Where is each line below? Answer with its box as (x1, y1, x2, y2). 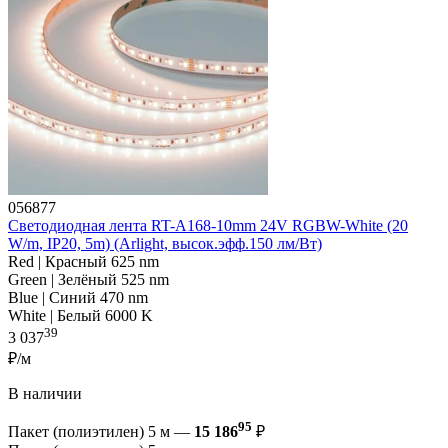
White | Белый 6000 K (8, 306, 153, 324)
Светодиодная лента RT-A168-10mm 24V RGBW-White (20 (8, 216, 408, 234)
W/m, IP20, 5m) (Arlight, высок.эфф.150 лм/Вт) (8, 234, 322, 252)
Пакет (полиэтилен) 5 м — (8, 423, 194, 441)
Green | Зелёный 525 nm (8, 270, 169, 288)
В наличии (8, 385, 82, 403)
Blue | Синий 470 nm (8, 288, 148, 306)
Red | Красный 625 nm (8, 252, 159, 270)
